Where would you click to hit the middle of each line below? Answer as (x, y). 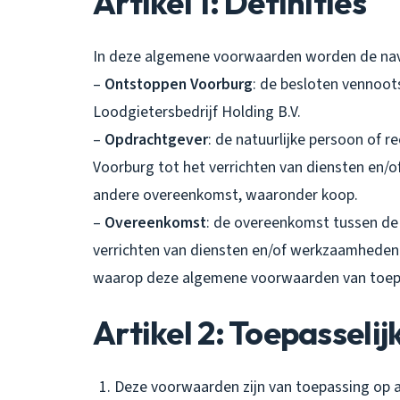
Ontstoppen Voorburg (179, 84)
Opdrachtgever (156, 139)
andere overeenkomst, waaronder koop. (225, 195)
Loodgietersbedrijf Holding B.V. (197, 112)
